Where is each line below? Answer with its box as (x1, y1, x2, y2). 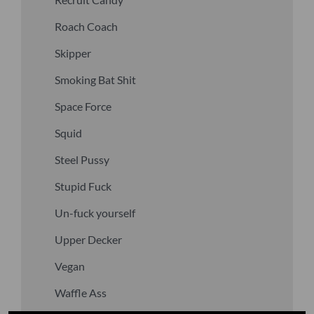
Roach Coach (55, 20, 118, 34)
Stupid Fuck (55, 179, 112, 193)
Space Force (55, 100, 112, 114)
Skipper (55, 46, 92, 60)
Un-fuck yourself (55, 206, 136, 220)
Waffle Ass (55, 286, 107, 300)
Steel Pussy (55, 153, 110, 167)
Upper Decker (55, 233, 123, 247)
